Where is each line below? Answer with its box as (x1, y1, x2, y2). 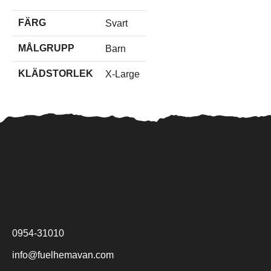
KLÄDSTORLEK (18, 68, 93, 79)
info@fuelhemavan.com (12, 250, 114, 260)
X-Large (105, 69, 140, 79)
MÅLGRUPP (18, 43, 74, 53)
